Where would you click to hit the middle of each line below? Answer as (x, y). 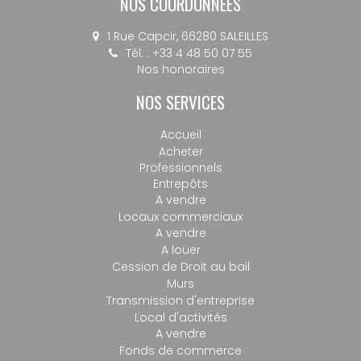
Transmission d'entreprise (180, 301)
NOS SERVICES (180, 102)
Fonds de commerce (180, 351)
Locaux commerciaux (180, 217)
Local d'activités (180, 318)
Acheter (180, 152)
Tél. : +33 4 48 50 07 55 (189, 54)
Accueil (180, 135)
